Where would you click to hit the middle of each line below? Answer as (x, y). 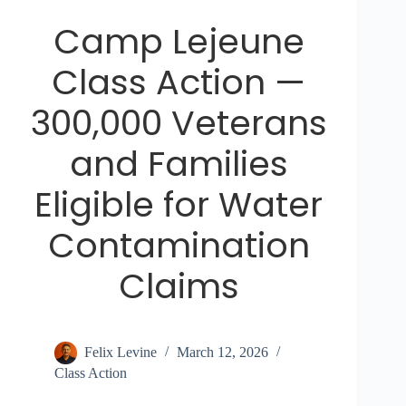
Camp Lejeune (179, 42)
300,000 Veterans (179, 123)
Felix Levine (121, 353)
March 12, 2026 (222, 353)
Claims (179, 286)
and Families (179, 164)
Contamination (179, 246)
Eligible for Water (179, 205)
